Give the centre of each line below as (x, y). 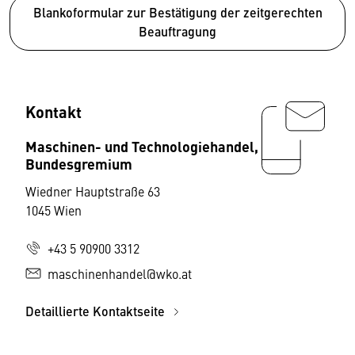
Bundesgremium (79, 163)
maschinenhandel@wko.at (120, 273)
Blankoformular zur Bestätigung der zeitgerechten (177, 12)
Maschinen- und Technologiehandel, (142, 145)
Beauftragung (177, 31)
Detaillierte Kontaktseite (97, 311)
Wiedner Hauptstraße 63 (93, 191)
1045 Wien (53, 210)
